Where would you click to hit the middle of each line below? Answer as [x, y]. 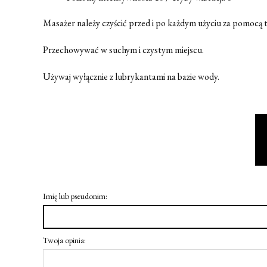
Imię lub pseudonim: [75, 196]
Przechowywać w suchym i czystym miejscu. [123, 50]
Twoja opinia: [64, 240]
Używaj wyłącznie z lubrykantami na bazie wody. [131, 77]
